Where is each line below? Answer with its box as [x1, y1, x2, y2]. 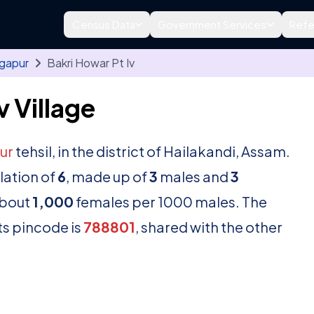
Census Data [71, 18, 135, 31]
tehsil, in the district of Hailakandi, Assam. [13, 142, 290, 160]
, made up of [66, 168, 149, 185]
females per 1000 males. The [74, 193, 267, 210]
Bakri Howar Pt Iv [47, 55, 135, 70]
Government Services [158, 18, 267, 31]
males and [158, 168, 231, 185]
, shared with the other [135, 218, 282, 235]
